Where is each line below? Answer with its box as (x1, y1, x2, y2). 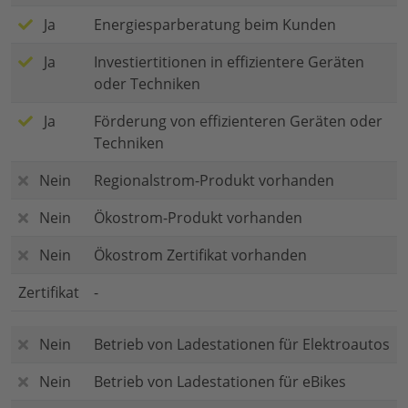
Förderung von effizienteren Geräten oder (94, 111, 382, 132)
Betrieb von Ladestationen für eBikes (94, 372, 346, 393)
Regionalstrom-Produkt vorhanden (94, 170, 334, 191)
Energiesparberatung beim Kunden (94, 15, 336, 36)
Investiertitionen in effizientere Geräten (94, 52, 364, 73)
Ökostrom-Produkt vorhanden (94, 208, 302, 229)
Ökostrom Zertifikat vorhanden (94, 245, 307, 266)
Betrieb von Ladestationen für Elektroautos (94, 334, 390, 355)
